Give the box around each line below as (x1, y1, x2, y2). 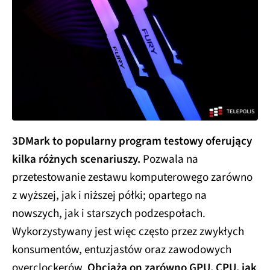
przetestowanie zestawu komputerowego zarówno (12, 169, 253, 186)
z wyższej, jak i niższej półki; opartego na (12, 187, 207, 204)
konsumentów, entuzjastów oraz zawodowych (12, 241, 231, 258)
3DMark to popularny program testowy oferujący (12, 133, 252, 149)
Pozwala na (140, 151, 198, 168)
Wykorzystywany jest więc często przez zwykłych (12, 223, 244, 240)
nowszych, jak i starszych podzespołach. (12, 205, 206, 222)
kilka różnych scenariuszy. (12, 151, 140, 168)
